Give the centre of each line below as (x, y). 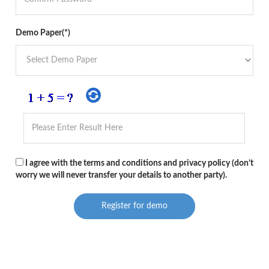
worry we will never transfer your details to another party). (121, 175)
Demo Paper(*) (43, 33)
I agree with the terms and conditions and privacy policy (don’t (138, 163)
